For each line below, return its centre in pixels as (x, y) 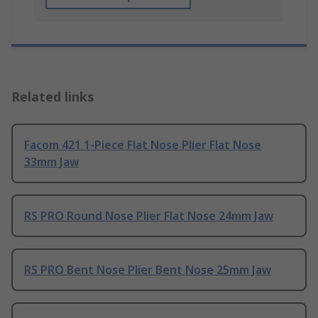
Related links (53, 97)
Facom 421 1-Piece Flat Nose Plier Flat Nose (143, 145)
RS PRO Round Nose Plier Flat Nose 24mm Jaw (149, 216)
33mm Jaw (51, 162)
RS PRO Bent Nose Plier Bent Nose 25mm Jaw (148, 270)
